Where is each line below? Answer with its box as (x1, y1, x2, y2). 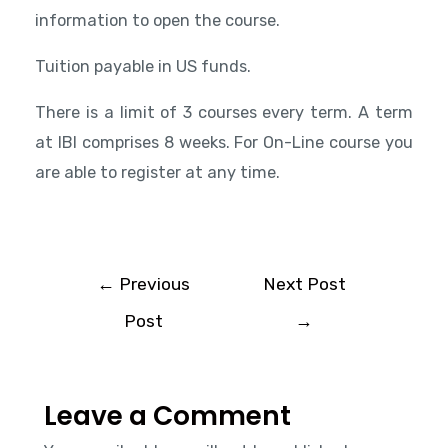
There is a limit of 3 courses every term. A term (35, 103, 413, 123)
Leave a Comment (43, 397, 291, 435)
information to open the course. (35, 10, 281, 30)
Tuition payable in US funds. (35, 56, 252, 76)
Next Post (262, 273, 346, 294)
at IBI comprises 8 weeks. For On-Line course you (35, 133, 413, 153)
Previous (115, 273, 191, 294)
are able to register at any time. (35, 163, 281, 183)
